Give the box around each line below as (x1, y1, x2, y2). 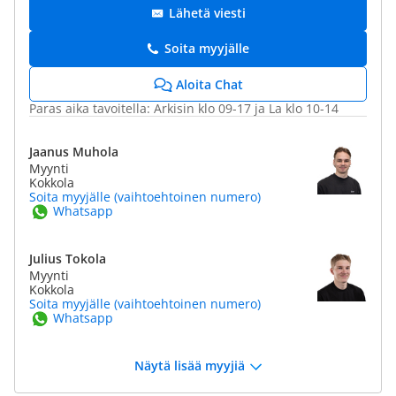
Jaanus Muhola (29, 143, 118, 160)
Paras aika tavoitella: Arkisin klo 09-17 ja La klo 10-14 (29, 100, 339, 117)
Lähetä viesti (168, 4, 246, 21)
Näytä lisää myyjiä (133, 357, 245, 374)
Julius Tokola (29, 250, 106, 267)
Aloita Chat (175, 75, 243, 93)
